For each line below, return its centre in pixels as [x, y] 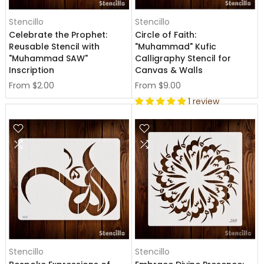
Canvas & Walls [169, 70]
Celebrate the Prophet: [58, 35]
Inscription [32, 70]
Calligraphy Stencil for [183, 58]
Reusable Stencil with [54, 47]
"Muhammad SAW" [48, 58]
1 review [204, 101]
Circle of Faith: [166, 35]
